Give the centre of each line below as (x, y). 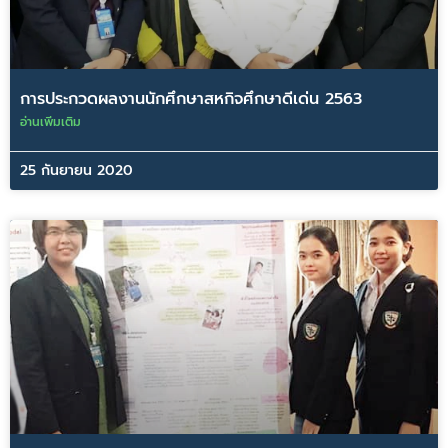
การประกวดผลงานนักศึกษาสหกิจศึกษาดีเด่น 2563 (191, 99)
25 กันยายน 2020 (76, 170)
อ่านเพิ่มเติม (50, 122)
